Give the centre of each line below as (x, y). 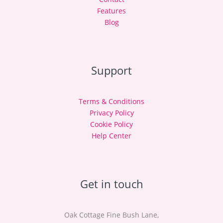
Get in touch (111, 183)
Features (111, 10)
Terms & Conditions (111, 101)
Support (111, 70)
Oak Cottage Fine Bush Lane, (111, 215)
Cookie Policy (111, 124)
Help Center (111, 135)
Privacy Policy (111, 112)
